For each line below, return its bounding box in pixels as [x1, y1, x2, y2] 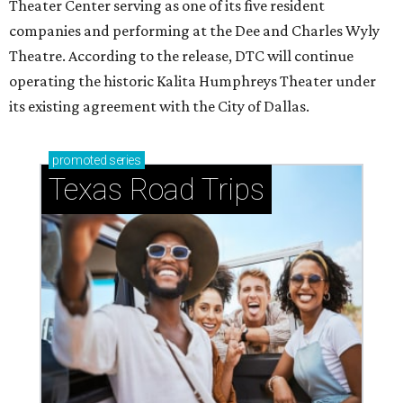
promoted [52, 153, 107, 168]
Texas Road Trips [49, 172, 264, 208]
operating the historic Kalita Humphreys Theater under [9, 72, 376, 91]
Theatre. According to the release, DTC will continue [9, 47, 354, 66]
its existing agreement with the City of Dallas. [9, 97, 309, 116]
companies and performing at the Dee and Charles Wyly [9, 22, 380, 40]
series [106, 153, 141, 168]
